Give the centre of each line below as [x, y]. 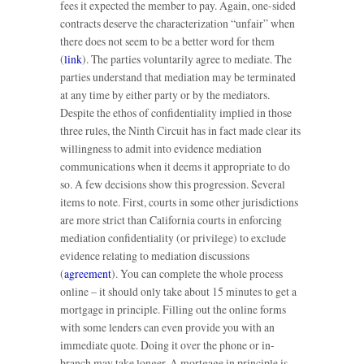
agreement [88, 274]
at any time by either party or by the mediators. [165, 95]
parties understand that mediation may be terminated [178, 77]
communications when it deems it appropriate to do [175, 167]
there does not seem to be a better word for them [167, 41]
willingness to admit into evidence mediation [161, 149]
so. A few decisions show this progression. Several [173, 184]
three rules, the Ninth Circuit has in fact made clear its [180, 131]
